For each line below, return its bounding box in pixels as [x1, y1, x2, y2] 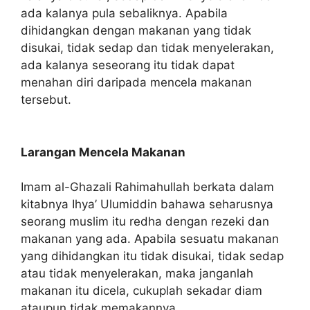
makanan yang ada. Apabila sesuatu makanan [21, 232, 279, 246]
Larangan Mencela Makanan [21, 145, 185, 159]
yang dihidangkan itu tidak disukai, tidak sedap [21, 249, 284, 263]
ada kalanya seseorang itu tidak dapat [21, 57, 235, 72]
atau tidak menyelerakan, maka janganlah [21, 266, 253, 280]
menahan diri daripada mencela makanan [21, 75, 252, 89]
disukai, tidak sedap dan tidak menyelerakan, [21, 40, 274, 55]
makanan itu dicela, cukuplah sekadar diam [21, 284, 262, 298]
